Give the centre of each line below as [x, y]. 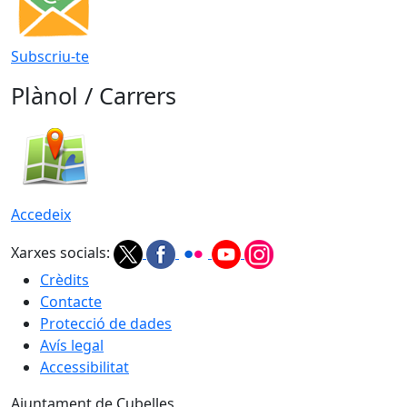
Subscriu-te [50, 56]
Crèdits [65, 280]
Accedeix [41, 214]
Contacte [71, 302]
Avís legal [72, 345]
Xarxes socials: [60, 253]
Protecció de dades [106, 323]
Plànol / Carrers [94, 95]
